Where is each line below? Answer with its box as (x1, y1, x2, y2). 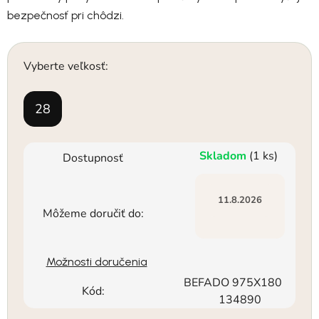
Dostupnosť (63, 150, 123, 166)
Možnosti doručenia (46, 254, 147, 268)
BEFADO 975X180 (184, 274, 282, 291)
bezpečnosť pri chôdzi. (7, 8, 124, 22)
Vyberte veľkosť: (23, 58, 108, 74)
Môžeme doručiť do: (42, 205, 144, 221)
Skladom (199, 147, 249, 164)
